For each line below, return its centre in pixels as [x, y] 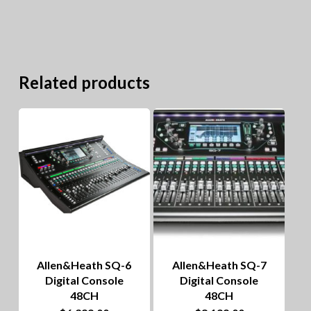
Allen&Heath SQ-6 [84, 264]
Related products [84, 83]
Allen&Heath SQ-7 [219, 264]
